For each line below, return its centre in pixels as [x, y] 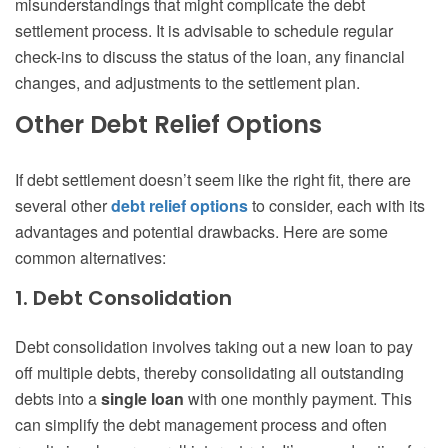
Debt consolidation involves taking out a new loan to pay [214, 347]
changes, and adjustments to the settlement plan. [187, 83]
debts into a [58, 399]
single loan [142, 399]
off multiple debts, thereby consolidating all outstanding [209, 373]
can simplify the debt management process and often [201, 425]
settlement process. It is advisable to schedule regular [204, 31]
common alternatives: [90, 258]
